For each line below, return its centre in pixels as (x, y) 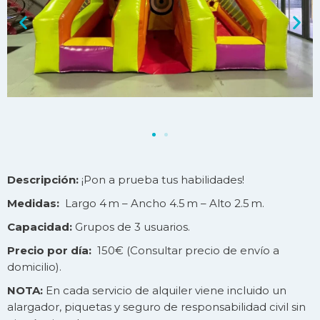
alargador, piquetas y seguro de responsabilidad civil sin (156, 307)
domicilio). (34, 267)
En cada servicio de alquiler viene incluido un (166, 291)
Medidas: (33, 204)
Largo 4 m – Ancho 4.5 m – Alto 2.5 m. (162, 204)
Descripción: (43, 180)
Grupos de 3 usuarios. (131, 227)
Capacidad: (40, 227)
